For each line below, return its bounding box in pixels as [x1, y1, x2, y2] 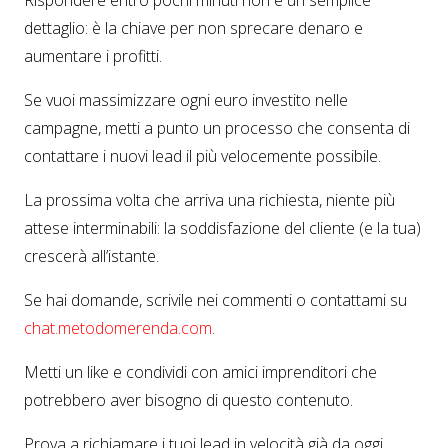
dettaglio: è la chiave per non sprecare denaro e [24, 17, 363, 39]
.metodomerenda [55, 317, 178, 339]
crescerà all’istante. [24, 245, 159, 267]
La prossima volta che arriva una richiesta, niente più [24, 189, 395, 211]
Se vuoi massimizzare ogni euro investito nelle [24, 89, 348, 111]
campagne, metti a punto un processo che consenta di [24, 117, 410, 139]
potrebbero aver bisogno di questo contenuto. [24, 389, 353, 411]
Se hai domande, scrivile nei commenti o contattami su [24, 289, 407, 311]
